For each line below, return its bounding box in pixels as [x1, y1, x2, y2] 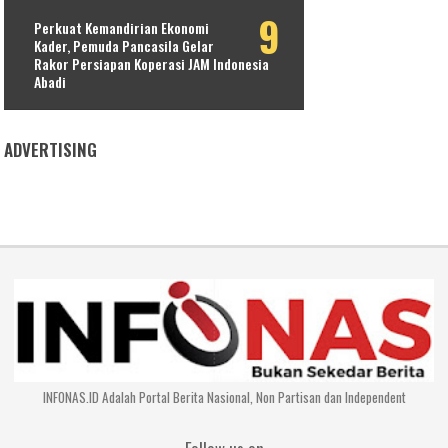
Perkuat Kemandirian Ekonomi [34, 16, 210, 38]
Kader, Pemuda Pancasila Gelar [34, 34, 215, 56]
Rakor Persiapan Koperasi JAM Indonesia [34, 52, 270, 74]
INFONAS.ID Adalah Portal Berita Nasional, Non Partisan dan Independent [42, 386, 406, 407]
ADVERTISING [4, 136, 98, 162]
